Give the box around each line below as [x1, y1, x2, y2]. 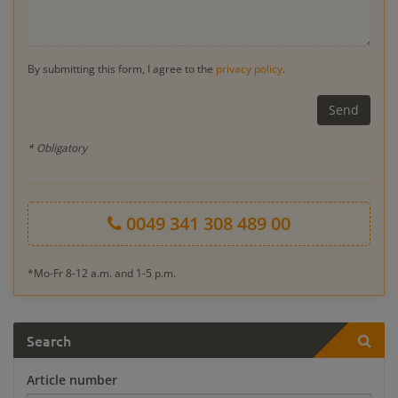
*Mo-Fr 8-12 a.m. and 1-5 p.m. [28, 265, 176, 280]
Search [27, 330, 71, 350]
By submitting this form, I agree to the [28, 60, 216, 76]
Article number [27, 370, 117, 388]
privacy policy [216, 60, 283, 76]
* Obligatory [28, 139, 87, 155]
